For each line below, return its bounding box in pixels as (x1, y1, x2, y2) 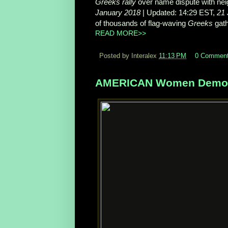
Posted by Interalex (99, 52, 159, 60)
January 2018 (95, 8, 140, 17)
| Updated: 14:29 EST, (140, 8, 217, 17)
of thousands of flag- (95, 19, 162, 28)
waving (162, 19, 188, 28)
